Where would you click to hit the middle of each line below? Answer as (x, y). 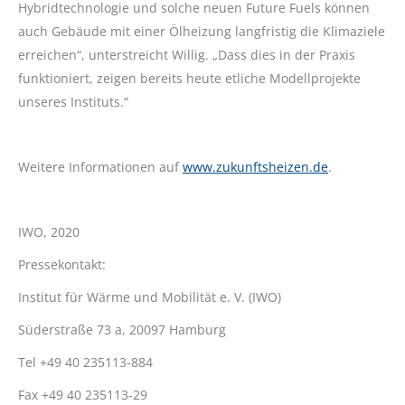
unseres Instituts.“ (73, 102)
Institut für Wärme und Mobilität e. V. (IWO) (150, 297)
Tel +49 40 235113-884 (85, 363)
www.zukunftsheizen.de (255, 167)
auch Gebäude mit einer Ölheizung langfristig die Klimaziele (202, 32)
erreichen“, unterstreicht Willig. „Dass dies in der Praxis (187, 55)
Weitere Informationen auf (100, 167)
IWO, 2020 (49, 232)
